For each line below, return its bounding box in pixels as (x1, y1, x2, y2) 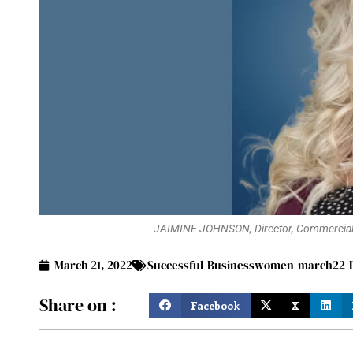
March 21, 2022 (54, 257, 133, 274)
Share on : (39, 292, 117, 317)
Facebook (191, 297, 240, 313)
